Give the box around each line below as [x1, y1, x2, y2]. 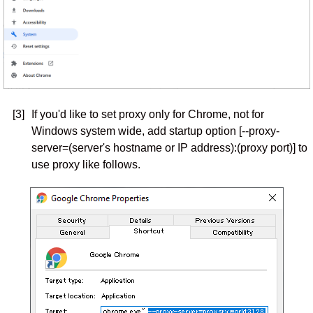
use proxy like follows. [31, 159, 140, 170]
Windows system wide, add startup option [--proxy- [31, 125, 279, 137]
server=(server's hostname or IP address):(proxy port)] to [31, 142, 307, 154]
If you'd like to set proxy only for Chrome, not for [31, 108, 264, 120]
